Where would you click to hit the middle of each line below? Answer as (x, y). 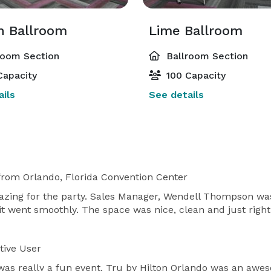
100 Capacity (194, 75)
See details (176, 95)
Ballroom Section (206, 56)
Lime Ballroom (196, 31)
